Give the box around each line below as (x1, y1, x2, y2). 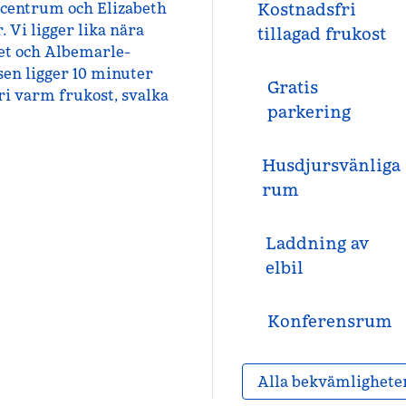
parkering (266, 101, 351, 122)
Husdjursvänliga (261, 155, 401, 176)
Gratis (266, 77, 318, 98)
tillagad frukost (257, 24, 387, 44)
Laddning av (266, 233, 370, 254)
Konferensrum (266, 311, 392, 332)
